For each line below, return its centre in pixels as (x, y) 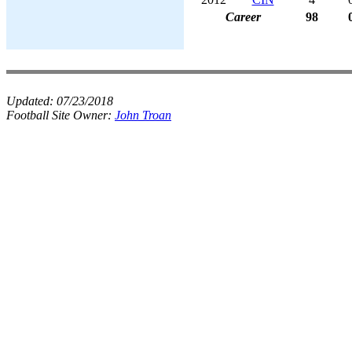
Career (243, 16)
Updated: (31, 101)
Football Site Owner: (60, 115)
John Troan (143, 115)
